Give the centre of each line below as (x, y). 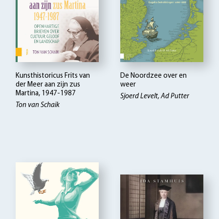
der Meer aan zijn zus (48, 85)
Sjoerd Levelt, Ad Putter (155, 97)
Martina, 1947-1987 (46, 94)
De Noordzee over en (154, 76)
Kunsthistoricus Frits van (53, 76)
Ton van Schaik (38, 106)
